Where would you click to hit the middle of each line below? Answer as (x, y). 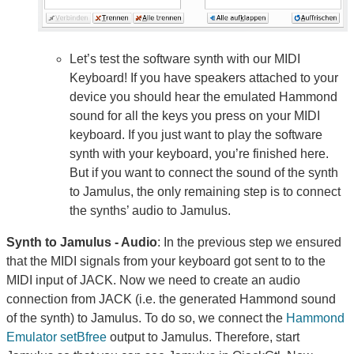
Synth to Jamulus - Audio (82, 242)
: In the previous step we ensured (249, 242)
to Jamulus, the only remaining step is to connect (205, 191)
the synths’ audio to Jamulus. (150, 210)
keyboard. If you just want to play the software (196, 134)
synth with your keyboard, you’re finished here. (199, 153)
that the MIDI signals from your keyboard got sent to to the (166, 261)
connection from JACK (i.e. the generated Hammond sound (171, 299)
